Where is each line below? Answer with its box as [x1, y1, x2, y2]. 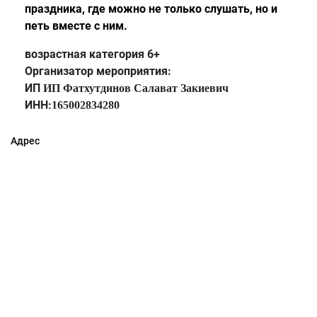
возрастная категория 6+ [25, 47, 160, 61]
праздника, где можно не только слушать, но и [25, 1, 277, 16]
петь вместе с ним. [25, 18, 127, 33]
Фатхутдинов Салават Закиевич [63, 81, 229, 94]
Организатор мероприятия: [25, 64, 171, 78]
